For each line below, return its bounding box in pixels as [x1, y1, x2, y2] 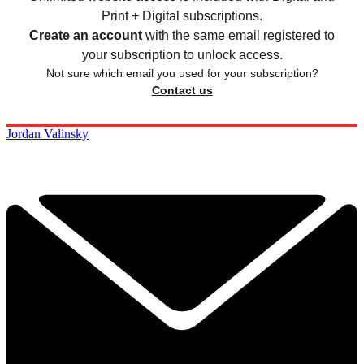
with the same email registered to [145, 28, 335, 43]
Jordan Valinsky [6, 127, 89, 141]
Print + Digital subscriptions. [102, 9, 262, 24]
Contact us [151, 84, 213, 97]
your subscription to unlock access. [81, 48, 283, 63]
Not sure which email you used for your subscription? [45, 67, 318, 80]
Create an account [29, 28, 142, 43]
